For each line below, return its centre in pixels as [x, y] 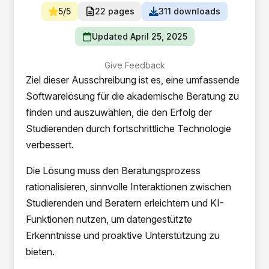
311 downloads [189, 11]
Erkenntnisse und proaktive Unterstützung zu [123, 235]
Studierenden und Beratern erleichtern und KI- [125, 203]
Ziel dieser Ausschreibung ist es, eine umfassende [133, 80]
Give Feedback [134, 65]
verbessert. [50, 145]
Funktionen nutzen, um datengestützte [109, 219]
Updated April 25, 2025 [139, 36]
